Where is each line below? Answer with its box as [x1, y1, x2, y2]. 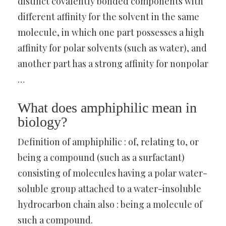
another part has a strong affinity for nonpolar [18, 58, 208, 70]
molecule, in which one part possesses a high [18, 26, 204, 38]
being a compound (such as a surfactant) [18, 151, 185, 163]
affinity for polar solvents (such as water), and [18, 42, 207, 54]
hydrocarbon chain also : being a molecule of [18, 198, 202, 210]
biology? [18, 114, 67, 130]
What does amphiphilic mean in [18, 100, 197, 116]
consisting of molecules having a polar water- [18, 167, 207, 179]
